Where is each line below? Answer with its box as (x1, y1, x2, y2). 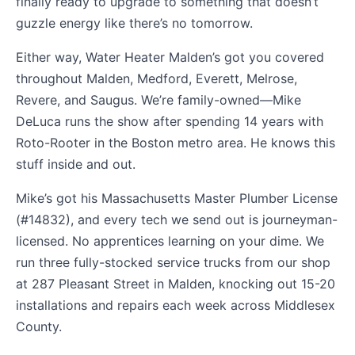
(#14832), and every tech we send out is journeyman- (16, 211, 338, 227)
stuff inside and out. (16, 155, 136, 172)
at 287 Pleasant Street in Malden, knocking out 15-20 (16, 275, 335, 292)
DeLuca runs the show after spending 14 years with (16, 113, 323, 129)
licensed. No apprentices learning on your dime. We (16, 232, 324, 249)
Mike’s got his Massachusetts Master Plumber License (16, 189, 338, 206)
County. (16, 318, 62, 334)
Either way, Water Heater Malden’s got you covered (16, 48, 324, 65)
